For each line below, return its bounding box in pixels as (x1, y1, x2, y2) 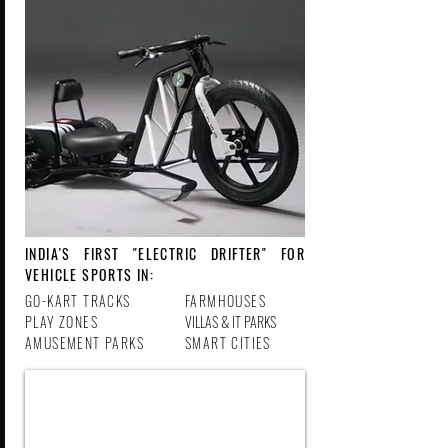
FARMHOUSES (185, 290, 266, 311)
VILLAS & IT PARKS (185, 311, 276, 332)
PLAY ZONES (25, 311, 98, 332)
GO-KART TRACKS (25, 290, 131, 311)
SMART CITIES (185, 332, 271, 353)
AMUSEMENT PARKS (25, 332, 144, 353)
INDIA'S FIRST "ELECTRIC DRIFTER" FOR (25, 243, 305, 264)
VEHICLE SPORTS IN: (25, 264, 155, 285)
